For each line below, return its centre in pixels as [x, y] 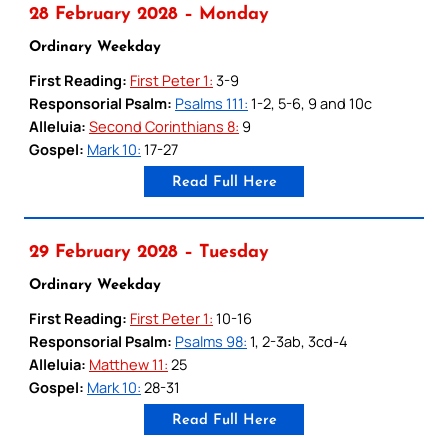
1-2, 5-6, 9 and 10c [310, 102]
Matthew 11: [128, 363]
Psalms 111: [211, 102]
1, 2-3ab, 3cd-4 [297, 340]
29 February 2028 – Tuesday [149, 252]
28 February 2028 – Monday [149, 14]
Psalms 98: [211, 340]
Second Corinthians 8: [164, 125]
